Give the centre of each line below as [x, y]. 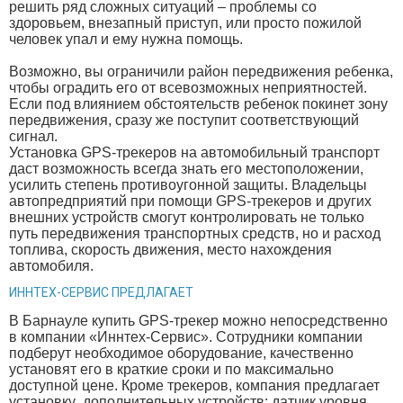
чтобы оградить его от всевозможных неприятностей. [188, 88]
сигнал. [33, 137]
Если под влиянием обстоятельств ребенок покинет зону [198, 104]
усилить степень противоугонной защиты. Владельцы [188, 185]
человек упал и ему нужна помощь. [126, 40]
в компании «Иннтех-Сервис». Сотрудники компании [186, 336]
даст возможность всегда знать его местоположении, [186, 169]
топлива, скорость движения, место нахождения [170, 250]
